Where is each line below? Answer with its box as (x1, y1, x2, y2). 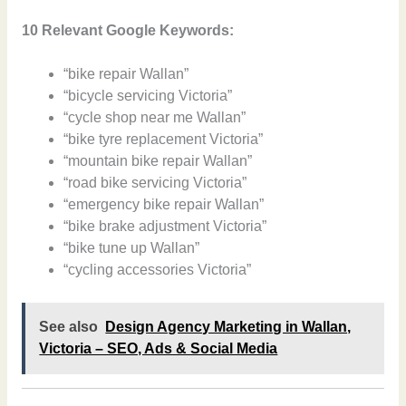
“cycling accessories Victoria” (63, 262, 252, 278)
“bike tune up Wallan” (63, 240, 200, 256)
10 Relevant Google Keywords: (21, 22, 234, 38)
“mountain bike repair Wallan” (63, 153, 253, 169)
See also (39, 319, 99, 335)
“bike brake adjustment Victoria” (63, 218, 267, 235)
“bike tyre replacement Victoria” (63, 131, 264, 148)
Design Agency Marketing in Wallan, (105, 319, 352, 335)
